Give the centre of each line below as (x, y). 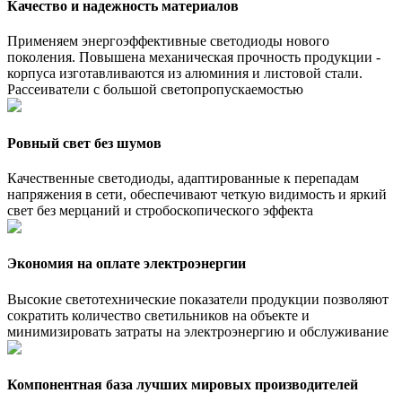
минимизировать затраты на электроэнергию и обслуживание (198, 331)
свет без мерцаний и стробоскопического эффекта (160, 210)
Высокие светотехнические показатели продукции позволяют (198, 299)
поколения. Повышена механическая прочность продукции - (194, 57)
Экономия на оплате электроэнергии (127, 264)
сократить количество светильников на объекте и (158, 315)
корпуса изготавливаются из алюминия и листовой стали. (185, 74)
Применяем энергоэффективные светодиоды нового (168, 41)
